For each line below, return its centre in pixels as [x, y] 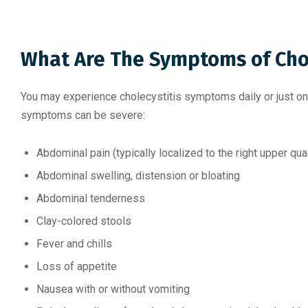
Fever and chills [74, 244]
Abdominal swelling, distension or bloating [138, 176]
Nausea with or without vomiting [113, 289]
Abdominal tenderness [91, 198]
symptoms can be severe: [83, 115]
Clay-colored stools [84, 221]
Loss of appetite [77, 266]
